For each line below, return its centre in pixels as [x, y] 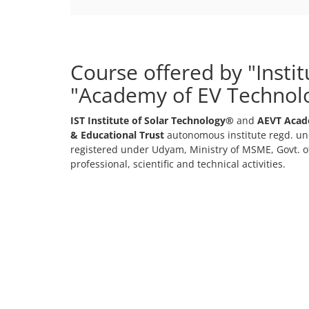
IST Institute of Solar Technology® [152, 120]
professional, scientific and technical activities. [178, 164]
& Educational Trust [117, 135]
